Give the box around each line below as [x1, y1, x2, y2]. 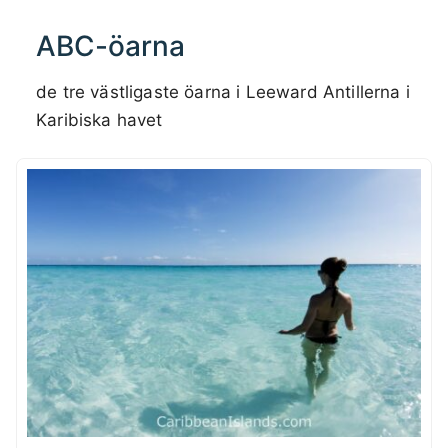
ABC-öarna [36, 28, 185, 63]
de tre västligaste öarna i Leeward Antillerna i [36, 81, 410, 102]
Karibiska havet [36, 109, 163, 130]
